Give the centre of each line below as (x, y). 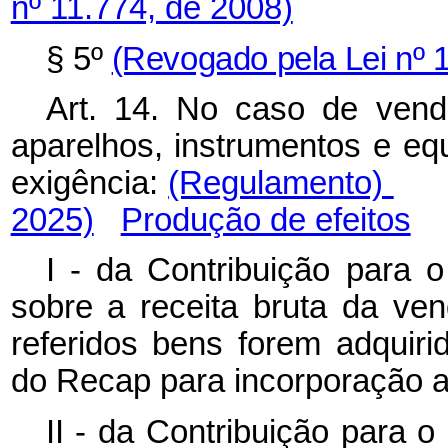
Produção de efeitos (265, 220)
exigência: (89, 183)
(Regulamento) (281, 183)
